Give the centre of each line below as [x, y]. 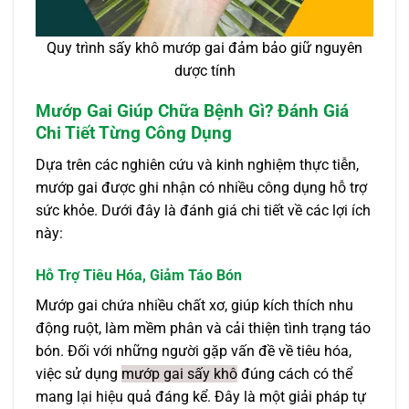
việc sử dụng [79, 373]
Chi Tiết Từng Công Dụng [134, 133]
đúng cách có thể [295, 373]
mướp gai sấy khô [179, 373]
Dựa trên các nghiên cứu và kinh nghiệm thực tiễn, [197, 164]
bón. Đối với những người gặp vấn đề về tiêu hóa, [194, 351]
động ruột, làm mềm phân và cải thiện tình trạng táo [203, 328]
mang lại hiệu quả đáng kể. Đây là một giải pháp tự [201, 396]
